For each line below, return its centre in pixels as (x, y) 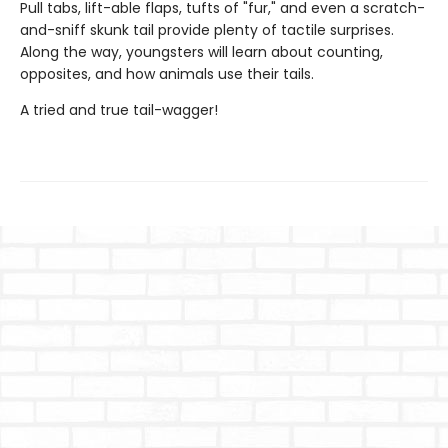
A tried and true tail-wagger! (119, 109)
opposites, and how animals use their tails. (167, 73)
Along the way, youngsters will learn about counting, (201, 51)
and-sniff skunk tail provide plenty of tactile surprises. (207, 29)
